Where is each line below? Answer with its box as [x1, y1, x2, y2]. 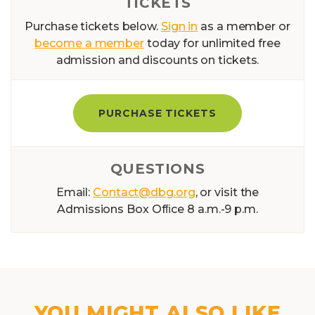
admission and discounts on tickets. [56, 53, 259, 67]
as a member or [198, 20, 290, 34]
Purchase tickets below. [25, 20, 161, 34]
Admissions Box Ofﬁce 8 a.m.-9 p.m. [57, 202, 258, 217]
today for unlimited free [143, 37, 281, 51]
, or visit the [195, 186, 259, 200]
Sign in [160, 20, 198, 34]
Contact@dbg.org [93, 186, 195, 200]
